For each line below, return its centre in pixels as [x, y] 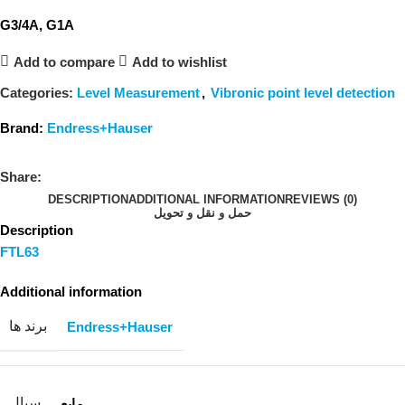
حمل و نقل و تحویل [202, 213]
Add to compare [64, 61]
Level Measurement [138, 93]
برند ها [28, 326]
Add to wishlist [179, 61]
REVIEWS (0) [321, 200]
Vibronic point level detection [303, 93]
